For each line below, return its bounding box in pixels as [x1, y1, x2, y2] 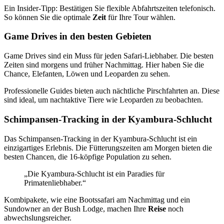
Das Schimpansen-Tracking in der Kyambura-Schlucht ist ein [4, 134, 197, 143]
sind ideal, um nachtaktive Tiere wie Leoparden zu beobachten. [4, 95, 203, 104]
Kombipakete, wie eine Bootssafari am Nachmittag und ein [4, 195, 190, 204]
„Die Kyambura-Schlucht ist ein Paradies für [24, 169, 164, 178]
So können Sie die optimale [4, 12, 92, 21]
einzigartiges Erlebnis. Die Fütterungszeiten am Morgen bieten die [4, 143, 212, 152]
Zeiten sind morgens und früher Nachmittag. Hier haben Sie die [4, 60, 204, 69]
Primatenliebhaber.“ [24, 178, 86, 187]
